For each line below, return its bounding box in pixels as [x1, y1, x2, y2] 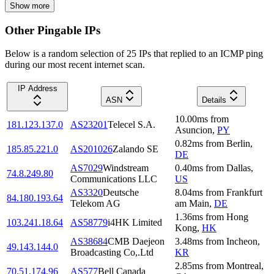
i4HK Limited [108, 217, 162, 228]
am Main [175, 198, 209, 209]
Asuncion [175, 125, 212, 136]
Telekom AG [70, 198, 120, 209]
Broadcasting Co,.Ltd [70, 247, 154, 258]
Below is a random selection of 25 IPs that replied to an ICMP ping [5, 48, 263, 59]
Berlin [226, 138, 250, 149]
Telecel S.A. [108, 119, 155, 130]
